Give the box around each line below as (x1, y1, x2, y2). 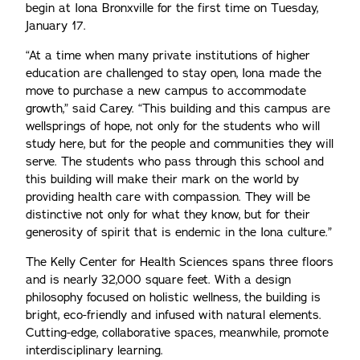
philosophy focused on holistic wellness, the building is (26, 289, 321, 305)
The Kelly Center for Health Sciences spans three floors (26, 254, 333, 270)
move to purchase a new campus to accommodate (26, 83, 306, 99)
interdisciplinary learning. (26, 342, 163, 358)
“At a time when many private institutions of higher (26, 47, 310, 63)
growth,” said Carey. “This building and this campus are (26, 100, 330, 117)
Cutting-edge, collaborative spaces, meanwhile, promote (26, 325, 329, 341)
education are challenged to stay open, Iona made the (26, 65, 321, 81)
